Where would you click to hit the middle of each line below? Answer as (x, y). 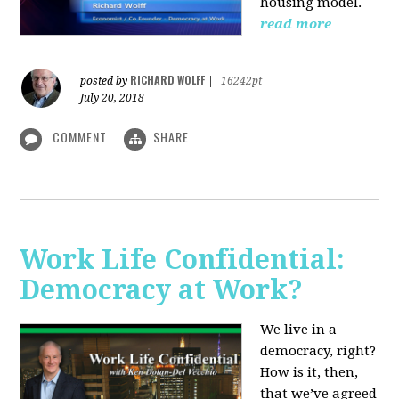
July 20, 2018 (113, 98)
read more (296, 24)
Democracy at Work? (162, 289)
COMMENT (80, 137)
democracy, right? (318, 350)
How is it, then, (309, 372)
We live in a (299, 329)
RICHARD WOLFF (168, 80)
